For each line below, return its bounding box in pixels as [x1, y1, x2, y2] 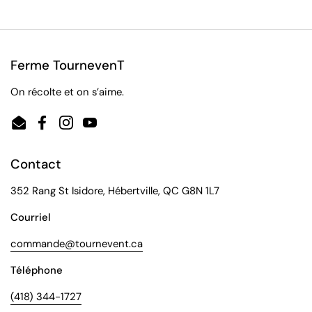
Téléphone [10, 263, 63, 277]
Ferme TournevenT [10, 56, 125, 74]
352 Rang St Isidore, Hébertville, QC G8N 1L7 [10, 184, 219, 198]
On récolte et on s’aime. [10, 85, 124, 99]
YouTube [89, 123, 131, 136]
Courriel [10, 210, 51, 224]
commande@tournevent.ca [10, 237, 143, 251]
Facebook [42, 123, 88, 136]
